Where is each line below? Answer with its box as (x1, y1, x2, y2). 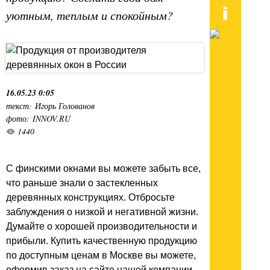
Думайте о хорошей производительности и (6, 221, 197, 232)
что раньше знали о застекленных (6, 178, 158, 189)
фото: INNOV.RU (6, 113, 71, 125)
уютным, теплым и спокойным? (6, 7, 173, 24)
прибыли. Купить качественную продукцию (6, 236, 197, 246)
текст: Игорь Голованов (6, 100, 95, 112)
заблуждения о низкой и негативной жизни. (6, 207, 198, 218)
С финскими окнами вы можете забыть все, (6, 163, 201, 174)
